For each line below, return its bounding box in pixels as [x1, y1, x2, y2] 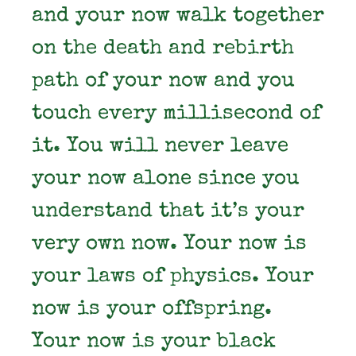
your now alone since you [32, 169, 300, 190]
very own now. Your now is [32, 234, 307, 255]
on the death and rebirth [32, 39, 294, 60]
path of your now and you [32, 72, 295, 92]
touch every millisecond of [32, 104, 321, 125]
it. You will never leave [32, 137, 288, 157]
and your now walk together [32, 6, 324, 27]
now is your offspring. [32, 300, 272, 320]
